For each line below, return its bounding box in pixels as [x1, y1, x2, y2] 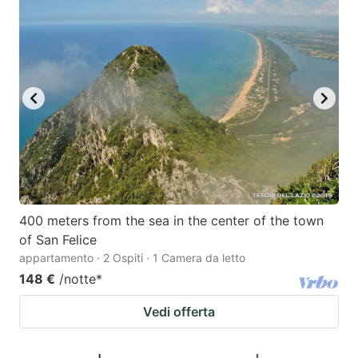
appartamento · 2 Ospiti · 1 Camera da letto [19, 251, 245, 265]
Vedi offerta [143, 304, 215, 320]
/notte [59, 271, 96, 288]
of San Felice [19, 232, 97, 249]
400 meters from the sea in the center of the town [19, 213, 324, 229]
